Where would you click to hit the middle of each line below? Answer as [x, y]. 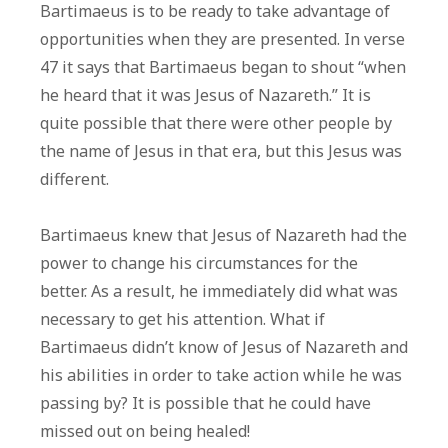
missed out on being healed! [145, 431]
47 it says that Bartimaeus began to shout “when [223, 67]
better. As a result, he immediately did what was [219, 291]
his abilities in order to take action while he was [221, 375]
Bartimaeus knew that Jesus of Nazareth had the [223, 235]
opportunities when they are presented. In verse [222, 39]
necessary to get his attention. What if [182, 319]
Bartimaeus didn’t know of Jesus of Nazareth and [224, 347]
